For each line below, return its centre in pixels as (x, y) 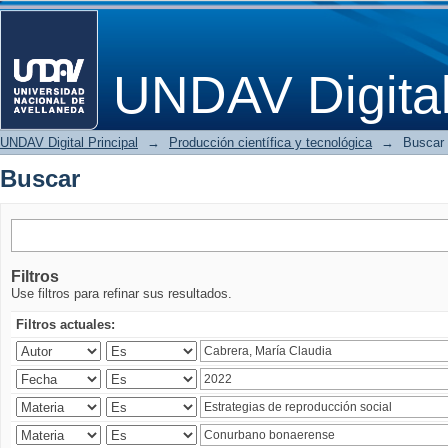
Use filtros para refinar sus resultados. (121, 293)
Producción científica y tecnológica (270, 142)
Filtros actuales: (65, 324)
